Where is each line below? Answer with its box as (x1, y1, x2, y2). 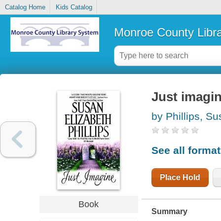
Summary (151, 207, 187, 216)
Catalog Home (4, 3, 45, 11)
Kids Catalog (55, 3, 92, 11)
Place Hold (159, 173, 200, 182)
